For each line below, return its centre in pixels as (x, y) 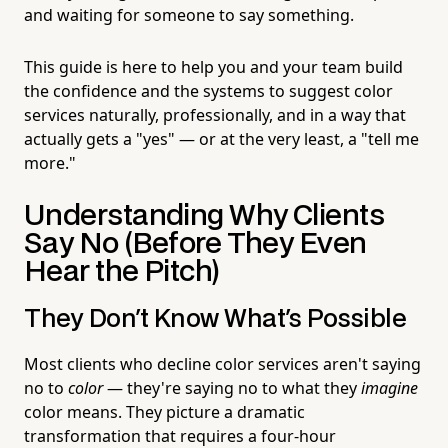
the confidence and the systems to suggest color (208, 90)
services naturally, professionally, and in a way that (215, 114)
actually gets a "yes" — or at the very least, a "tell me (221, 138)
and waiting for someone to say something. (189, 14)
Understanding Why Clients (204, 216)
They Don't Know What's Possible (215, 319)
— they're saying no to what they (232, 387)
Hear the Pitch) (122, 272)
